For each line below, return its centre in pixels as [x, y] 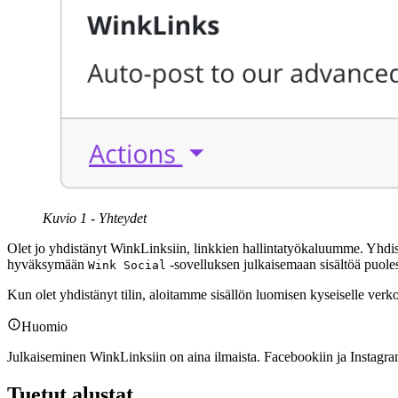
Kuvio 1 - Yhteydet [95, 219]
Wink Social [127, 266]
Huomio [44, 327]
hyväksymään [48, 265]
